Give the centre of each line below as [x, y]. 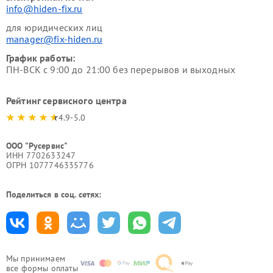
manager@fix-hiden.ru [54, 39]
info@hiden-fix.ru [44, 8]
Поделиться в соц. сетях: [54, 194]
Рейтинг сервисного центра [66, 100]
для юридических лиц [54, 27]
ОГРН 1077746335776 [50, 165]
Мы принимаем [36, 258]
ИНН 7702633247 [41, 155]
